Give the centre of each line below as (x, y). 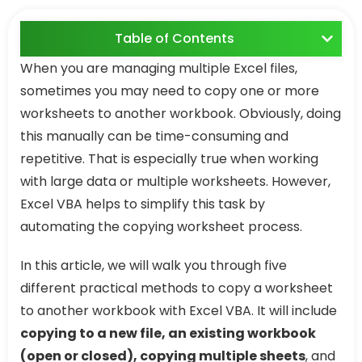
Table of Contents (175, 39)
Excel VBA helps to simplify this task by (143, 204)
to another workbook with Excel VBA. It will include (179, 311)
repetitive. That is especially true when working (169, 159)
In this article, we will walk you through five (154, 266)
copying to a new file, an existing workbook (168, 334)
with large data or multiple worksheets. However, (175, 182)
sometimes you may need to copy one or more (170, 91)
